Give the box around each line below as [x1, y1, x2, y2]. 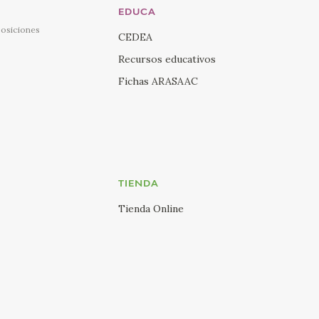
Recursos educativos [117, 52, 216, 66]
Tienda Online [117, 202, 184, 215]
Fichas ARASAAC [117, 74, 198, 88]
